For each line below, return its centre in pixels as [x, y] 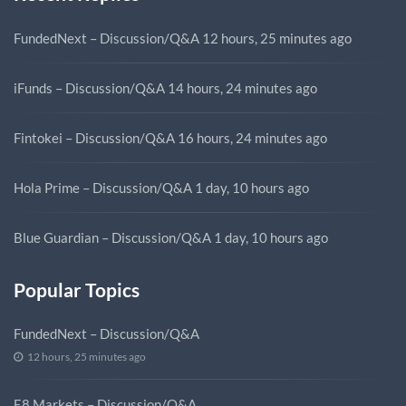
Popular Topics [77, 289]
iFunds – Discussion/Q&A [89, 87]
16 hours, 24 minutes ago [252, 137]
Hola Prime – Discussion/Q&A [103, 187]
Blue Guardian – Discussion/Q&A [112, 237]
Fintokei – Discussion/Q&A [94, 137]
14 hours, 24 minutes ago [242, 87]
